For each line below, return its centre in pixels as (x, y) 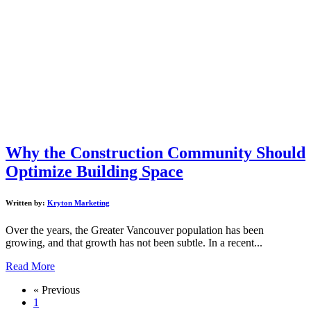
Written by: (26, 203)
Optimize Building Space (94, 172)
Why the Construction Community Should (155, 153)
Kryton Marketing (78, 203)
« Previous (57, 290)
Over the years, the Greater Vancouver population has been (135, 230)
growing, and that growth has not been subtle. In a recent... (134, 243)
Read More (30, 267)
